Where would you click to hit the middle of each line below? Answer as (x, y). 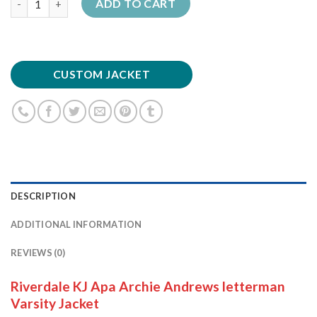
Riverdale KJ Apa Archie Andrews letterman (148, 287)
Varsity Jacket (55, 304)
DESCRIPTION (43, 196)
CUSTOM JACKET (102, 74)
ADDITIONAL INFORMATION (76, 225)
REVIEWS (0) (38, 253)
